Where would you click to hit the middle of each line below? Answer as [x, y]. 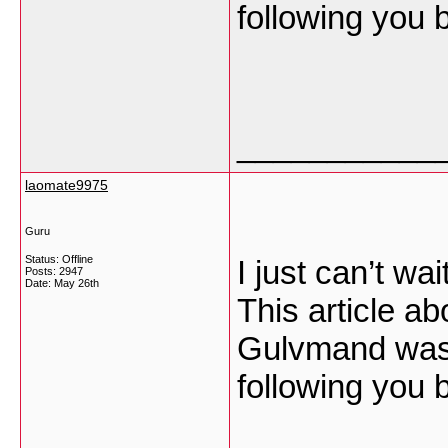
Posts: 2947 [54, 271]
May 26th [76, 283]
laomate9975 [66, 185]
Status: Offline [59, 259]
